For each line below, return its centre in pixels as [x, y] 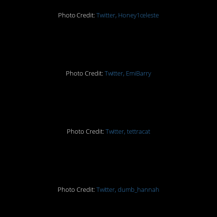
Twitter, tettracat [128, 131]
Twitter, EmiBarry [128, 73]
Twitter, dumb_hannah [128, 189]
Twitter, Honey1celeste [128, 15]
